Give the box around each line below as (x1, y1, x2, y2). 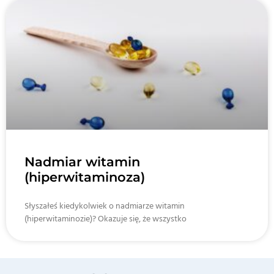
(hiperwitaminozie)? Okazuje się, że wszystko (24, 213, 187, 225)
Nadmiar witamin (24, 154, 140, 169)
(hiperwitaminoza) (24, 169, 145, 185)
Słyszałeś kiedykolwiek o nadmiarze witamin (24, 200, 185, 212)
